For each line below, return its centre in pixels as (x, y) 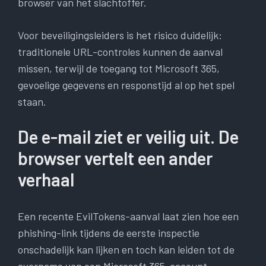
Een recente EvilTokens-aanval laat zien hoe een (128, 216)
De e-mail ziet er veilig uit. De (128, 137)
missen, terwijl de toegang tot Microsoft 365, (119, 69)
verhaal (46, 180)
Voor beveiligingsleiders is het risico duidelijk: (120, 35)
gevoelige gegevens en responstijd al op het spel (126, 85)
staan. (32, 102)
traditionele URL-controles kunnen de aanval (120, 52)
